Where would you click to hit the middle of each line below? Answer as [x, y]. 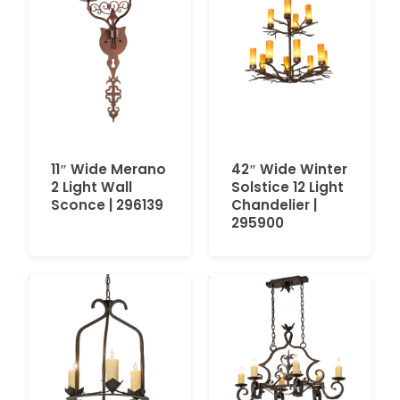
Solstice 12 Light [287, 187]
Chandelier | [274, 205]
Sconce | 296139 [107, 205]
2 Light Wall [92, 187]
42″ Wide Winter [289, 170]
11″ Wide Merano [108, 170]
